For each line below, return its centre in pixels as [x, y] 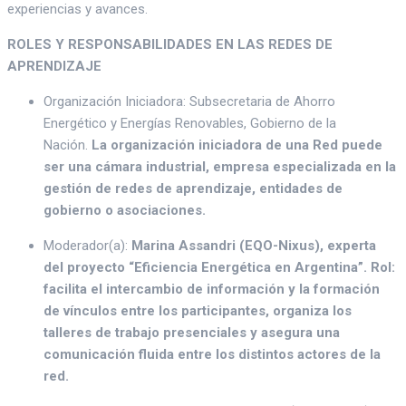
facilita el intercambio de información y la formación [212, 290]
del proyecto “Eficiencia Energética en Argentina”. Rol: [219, 268]
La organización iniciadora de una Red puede [235, 145]
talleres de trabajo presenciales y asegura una [192, 333]
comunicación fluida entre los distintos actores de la [212, 355]
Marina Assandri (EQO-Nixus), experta [252, 246]
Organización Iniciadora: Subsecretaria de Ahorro [189, 102]
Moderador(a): [86, 246]
